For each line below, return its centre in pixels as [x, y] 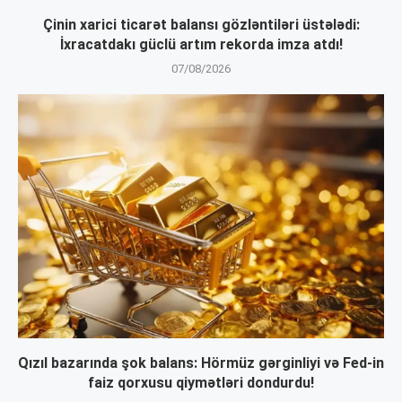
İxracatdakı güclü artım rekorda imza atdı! [201, 44]
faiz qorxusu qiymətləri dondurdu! [201, 383]
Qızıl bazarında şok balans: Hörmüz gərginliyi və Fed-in [201, 363]
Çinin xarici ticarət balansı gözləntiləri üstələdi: [201, 25]
